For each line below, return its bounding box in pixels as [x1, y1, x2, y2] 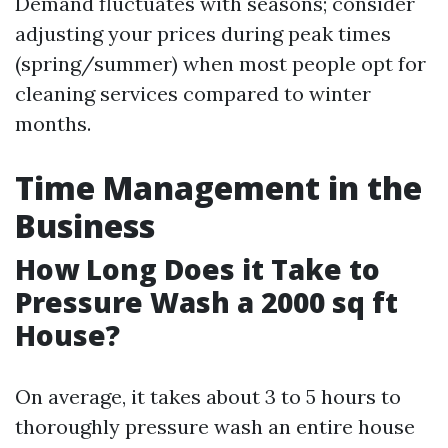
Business [15, 204, 155, 247]
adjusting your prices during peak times [15, 21, 391, 46]
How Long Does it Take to [15, 250, 380, 288]
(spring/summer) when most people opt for [15, 51, 426, 76]
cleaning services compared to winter [15, 81, 371, 106]
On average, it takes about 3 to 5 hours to [15, 384, 401, 409]
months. [15, 111, 91, 136]
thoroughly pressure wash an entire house [15, 414, 415, 439]
